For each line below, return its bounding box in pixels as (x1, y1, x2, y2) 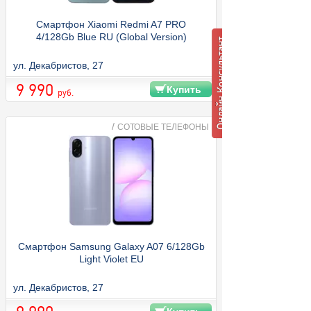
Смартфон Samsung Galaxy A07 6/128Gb (17, 240, 205, 252)
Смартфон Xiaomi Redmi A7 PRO (36, 18, 186, 30)
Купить (167, 83, 201, 95)
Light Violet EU (78, 253, 144, 264)
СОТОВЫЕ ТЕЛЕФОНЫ (117, 121, 209, 132)
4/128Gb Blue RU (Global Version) (35, 31, 187, 42)
